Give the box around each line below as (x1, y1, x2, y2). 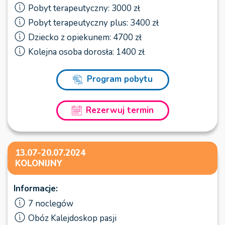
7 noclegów (28, 197, 73, 209)
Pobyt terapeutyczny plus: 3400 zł (28, 17, 159, 29)
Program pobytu (86, 73, 153, 85)
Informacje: (14, 182, 58, 194)
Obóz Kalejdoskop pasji (28, 212, 117, 224)
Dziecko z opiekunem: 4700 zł (28, 32, 142, 44)
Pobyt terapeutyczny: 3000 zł (28, 3, 140, 15)
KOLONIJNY (15, 157, 62, 169)
